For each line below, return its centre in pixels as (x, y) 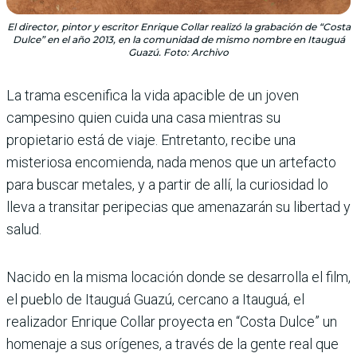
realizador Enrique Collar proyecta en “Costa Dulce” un (172, 322)
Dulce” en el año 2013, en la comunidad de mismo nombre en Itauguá (178, 39)
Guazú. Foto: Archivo (178, 52)
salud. (24, 229)
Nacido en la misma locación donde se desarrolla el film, (178, 277)
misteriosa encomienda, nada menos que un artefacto (171, 162)
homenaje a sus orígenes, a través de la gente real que (173, 344)
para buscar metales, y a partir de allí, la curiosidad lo (167, 184)
